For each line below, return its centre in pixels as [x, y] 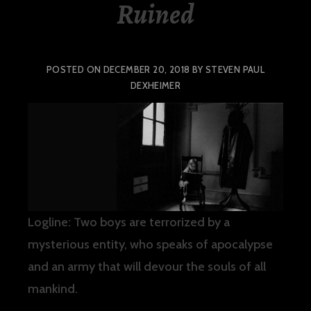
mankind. [53, 288]
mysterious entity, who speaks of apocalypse [150, 244]
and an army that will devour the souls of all [147, 266]
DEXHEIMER [155, 85]
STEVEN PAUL [235, 69]
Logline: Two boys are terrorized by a [129, 222]
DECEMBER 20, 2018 [146, 69]
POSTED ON [75, 69]
